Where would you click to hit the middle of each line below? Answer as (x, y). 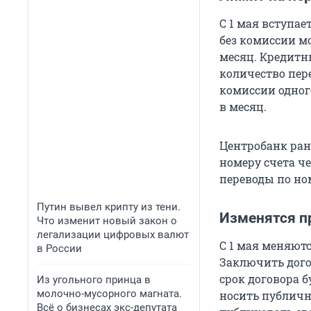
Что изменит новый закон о (107, 221)
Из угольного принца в (94, 280)
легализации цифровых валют (113, 235)
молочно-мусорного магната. (109, 294)
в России (59, 249)
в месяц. (243, 107)
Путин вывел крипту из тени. (109, 207)
